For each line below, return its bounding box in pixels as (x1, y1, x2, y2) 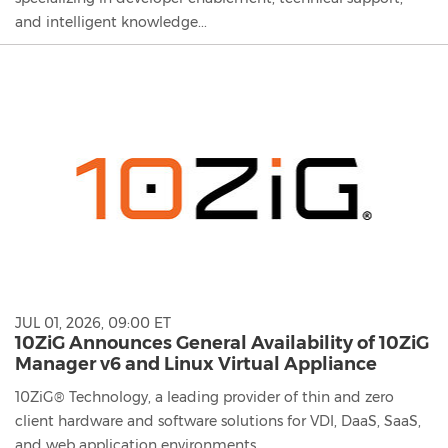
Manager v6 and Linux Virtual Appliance (15, 353, 377, 376)
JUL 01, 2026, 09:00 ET (15, 314, 171, 333)
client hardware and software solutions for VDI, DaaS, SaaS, (15, 412, 421, 431)
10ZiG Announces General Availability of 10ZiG (15, 332, 429, 355)
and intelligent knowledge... (15, 12, 207, 31)
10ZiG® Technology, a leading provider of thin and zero (15, 388, 394, 407)
